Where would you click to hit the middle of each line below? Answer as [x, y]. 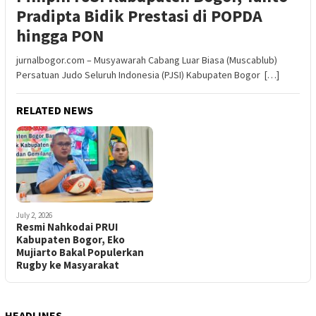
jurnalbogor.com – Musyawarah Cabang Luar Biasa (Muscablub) [147, 60]
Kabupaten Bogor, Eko [71, 240]
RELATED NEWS [55, 110]
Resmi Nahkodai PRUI [67, 227]
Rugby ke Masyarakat [68, 265]
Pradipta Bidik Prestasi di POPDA [139, 16]
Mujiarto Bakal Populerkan [80, 253]
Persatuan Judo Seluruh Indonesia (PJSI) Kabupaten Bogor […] [148, 74]
